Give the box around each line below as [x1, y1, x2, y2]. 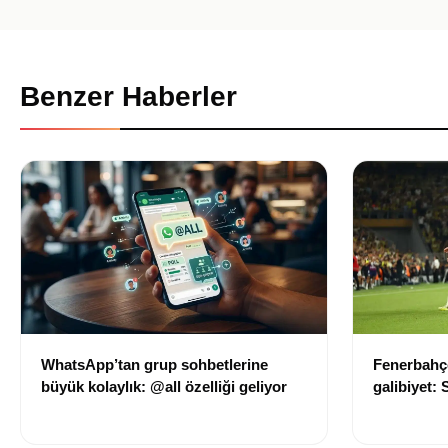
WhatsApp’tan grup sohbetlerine [41, 355, 268, 373]
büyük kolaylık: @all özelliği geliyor [41, 377, 287, 395]
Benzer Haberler [20, 81, 237, 113]
